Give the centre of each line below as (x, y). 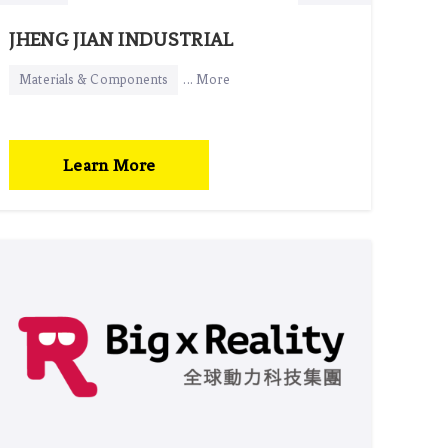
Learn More (109, 164)
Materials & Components (94, 79)
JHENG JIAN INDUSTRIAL (121, 39)
